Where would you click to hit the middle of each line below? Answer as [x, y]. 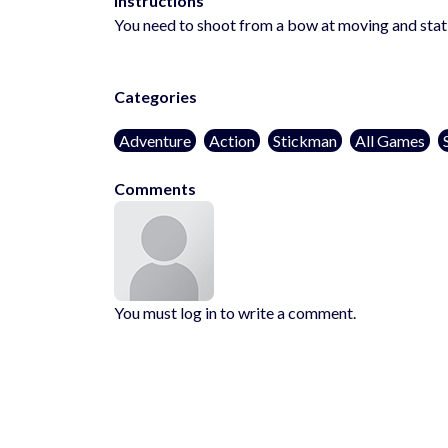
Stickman [305, 140]
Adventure [155, 140]
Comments [155, 188]
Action [232, 140]
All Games [390, 140]
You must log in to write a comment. [235, 312]
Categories [155, 96]
